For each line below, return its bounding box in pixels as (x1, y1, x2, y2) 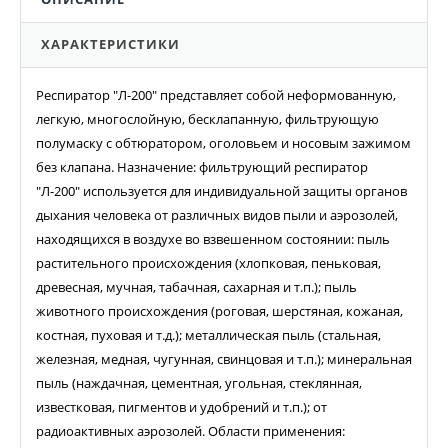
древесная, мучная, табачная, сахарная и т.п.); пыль (36, 278, 357, 297)
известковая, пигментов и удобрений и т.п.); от (36, 398, 327, 417)
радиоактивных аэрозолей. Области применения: (36, 422, 345, 441)
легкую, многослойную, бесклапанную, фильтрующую (36, 110, 379, 129)
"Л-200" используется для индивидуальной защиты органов (36, 182, 407, 201)
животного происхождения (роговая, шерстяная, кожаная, (36, 302, 403, 321)
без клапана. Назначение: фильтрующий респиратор (36, 158, 368, 177)
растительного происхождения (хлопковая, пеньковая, (36, 254, 381, 273)
